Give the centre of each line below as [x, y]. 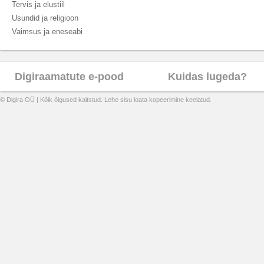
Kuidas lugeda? [208, 77]
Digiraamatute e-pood [69, 77]
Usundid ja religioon [45, 18]
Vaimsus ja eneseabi [47, 32]
